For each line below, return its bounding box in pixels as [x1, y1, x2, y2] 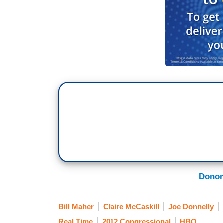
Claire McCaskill [103, 202, 159, 211]
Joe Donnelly [168, 202, 214, 211]
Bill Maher [58, 202, 94, 211]
